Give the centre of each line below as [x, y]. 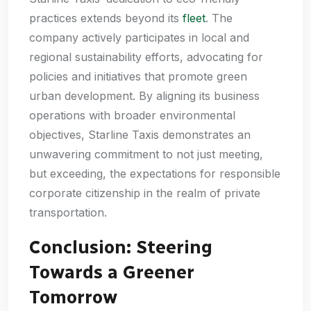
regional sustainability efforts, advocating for [146, 57]
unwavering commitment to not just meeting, [146, 154]
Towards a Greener [112, 272]
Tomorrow [73, 297]
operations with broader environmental [132, 115]
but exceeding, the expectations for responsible [155, 173]
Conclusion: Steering [121, 247]
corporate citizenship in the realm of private [145, 193]
